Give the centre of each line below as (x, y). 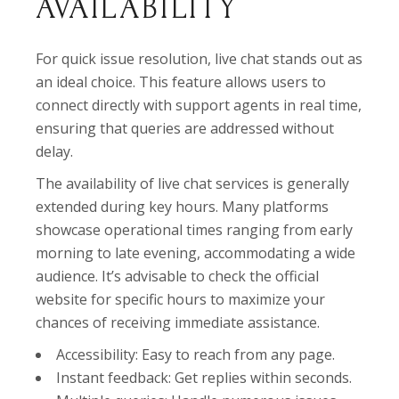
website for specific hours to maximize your (181, 300)
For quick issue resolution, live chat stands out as (199, 59)
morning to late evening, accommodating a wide (196, 253)
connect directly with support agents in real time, (199, 106)
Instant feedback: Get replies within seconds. (204, 378)
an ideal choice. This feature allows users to (181, 82)
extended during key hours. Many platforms (183, 207)
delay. (55, 152)
